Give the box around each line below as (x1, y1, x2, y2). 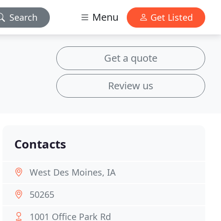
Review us (108, 79, 153, 92)
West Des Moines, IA (30, 166, 116, 178)
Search (9, 11, 37, 23)
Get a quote (104, 51, 157, 65)
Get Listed (148, 11, 193, 23)
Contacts (14, 136, 67, 152)
